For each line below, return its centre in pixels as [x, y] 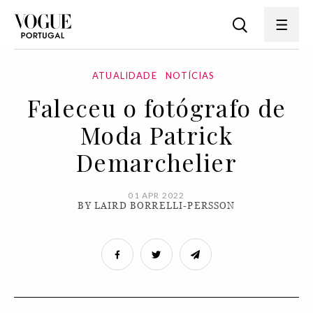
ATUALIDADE [125, 75]
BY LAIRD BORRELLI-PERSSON [156, 206]
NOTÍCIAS [190, 75]
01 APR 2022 [156, 195]
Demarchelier [156, 162]
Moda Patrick [156, 135]
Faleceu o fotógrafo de [156, 108]
